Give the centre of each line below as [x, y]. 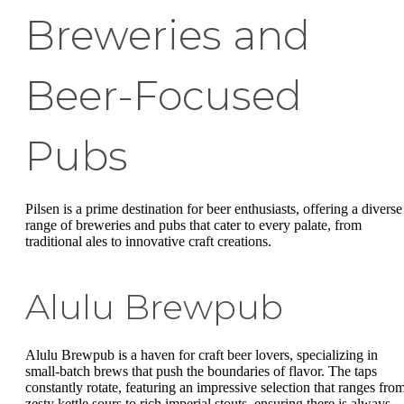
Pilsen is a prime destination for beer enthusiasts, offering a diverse [214, 208]
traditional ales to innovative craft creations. [148, 241]
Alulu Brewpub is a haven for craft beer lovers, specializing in [202, 354]
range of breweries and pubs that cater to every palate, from [193, 225]
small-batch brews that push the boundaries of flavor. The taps [201, 371]
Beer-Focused [164, 95]
